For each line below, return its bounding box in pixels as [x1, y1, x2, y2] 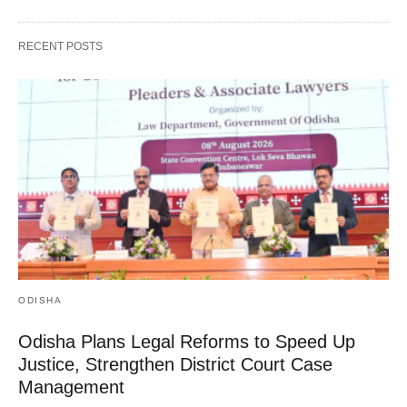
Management [18, 377, 124, 398]
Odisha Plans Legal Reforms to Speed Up [18, 332, 355, 352]
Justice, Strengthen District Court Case [18, 354, 333, 375]
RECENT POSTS [18, 39, 103, 53]
